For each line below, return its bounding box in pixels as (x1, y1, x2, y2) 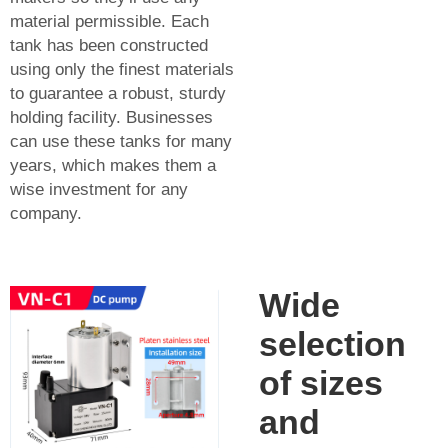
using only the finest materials (10, 59, 234, 79)
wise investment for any (10, 179, 188, 199)
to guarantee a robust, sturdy (10, 83, 226, 103)
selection (259, 324, 406, 363)
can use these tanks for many (10, 131, 232, 151)
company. (10, 203, 82, 223)
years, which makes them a (10, 155, 216, 175)
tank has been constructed (10, 35, 208, 55)
